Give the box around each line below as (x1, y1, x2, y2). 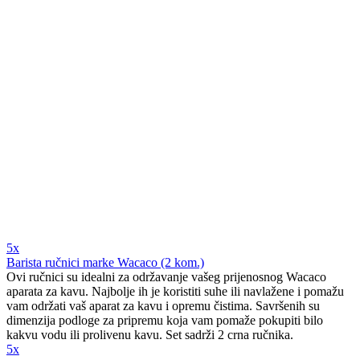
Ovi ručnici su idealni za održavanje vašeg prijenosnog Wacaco (6, 270, 326, 284)
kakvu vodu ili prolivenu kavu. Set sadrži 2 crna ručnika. (6, 328, 293, 342)
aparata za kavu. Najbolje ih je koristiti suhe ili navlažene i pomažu (6, 284, 344, 299)
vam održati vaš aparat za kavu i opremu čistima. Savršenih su (6, 299, 320, 313)
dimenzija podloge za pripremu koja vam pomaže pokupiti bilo (6, 313, 323, 328)
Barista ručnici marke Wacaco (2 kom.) (6, 256, 204, 270)
